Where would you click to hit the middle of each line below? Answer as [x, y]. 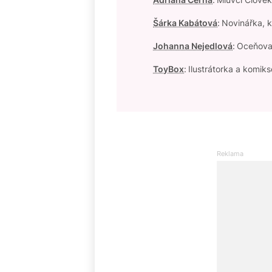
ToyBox [168, 69]
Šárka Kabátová [185, 23]
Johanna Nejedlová [193, 46]
